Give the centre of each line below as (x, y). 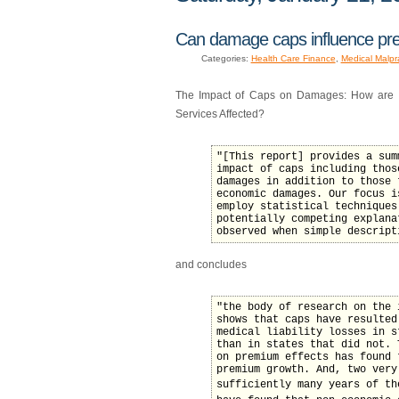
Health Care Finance (293, 58)
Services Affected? (220, 114)
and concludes (211, 264)
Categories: (226, 58)
